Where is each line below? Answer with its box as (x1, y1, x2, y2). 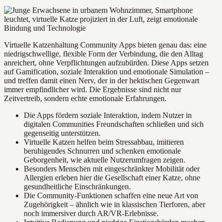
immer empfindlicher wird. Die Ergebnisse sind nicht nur (4, 85, 181, 94)
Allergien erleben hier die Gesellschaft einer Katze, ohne (24, 173, 200, 182)
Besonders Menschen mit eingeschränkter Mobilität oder (24, 165, 200, 173)
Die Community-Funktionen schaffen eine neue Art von (24, 191, 198, 200)
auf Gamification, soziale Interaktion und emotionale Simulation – (4, 67, 209, 76)
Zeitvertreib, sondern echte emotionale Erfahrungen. (4, 94, 166, 103)
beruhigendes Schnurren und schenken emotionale (24, 147, 181, 156)
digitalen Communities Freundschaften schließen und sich (24, 120, 204, 129)
